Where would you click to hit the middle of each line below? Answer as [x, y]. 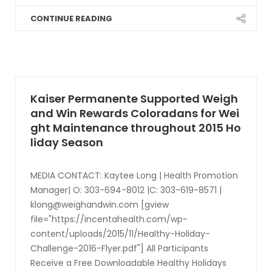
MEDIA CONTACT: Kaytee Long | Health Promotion [134, 175]
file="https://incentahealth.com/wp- [109, 219]
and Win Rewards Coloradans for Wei [135, 113]
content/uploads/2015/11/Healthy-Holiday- [120, 234]
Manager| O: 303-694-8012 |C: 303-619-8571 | [126, 190]
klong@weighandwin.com [84, 205]
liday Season [67, 142]
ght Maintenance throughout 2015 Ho [136, 128]
